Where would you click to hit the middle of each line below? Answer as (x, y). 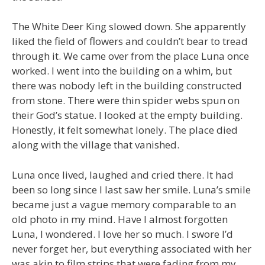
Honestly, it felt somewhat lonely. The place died (125, 130)
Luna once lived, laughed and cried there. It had (123, 174)
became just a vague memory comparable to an (124, 204)
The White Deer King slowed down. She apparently (129, 27)
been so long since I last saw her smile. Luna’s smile (131, 189)
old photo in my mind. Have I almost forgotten (120, 219)
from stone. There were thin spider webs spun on (126, 101)
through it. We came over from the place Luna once (130, 56)
